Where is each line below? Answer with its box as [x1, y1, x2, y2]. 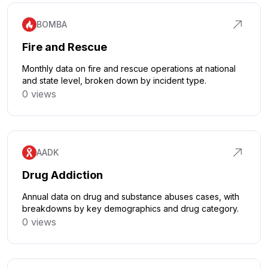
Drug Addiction [22, 169, 103, 181]
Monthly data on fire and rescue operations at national [22, 63, 236, 74]
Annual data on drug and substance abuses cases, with [22, 191, 239, 202]
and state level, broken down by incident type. [22, 75, 206, 86]
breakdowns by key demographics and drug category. [22, 203, 239, 214]
